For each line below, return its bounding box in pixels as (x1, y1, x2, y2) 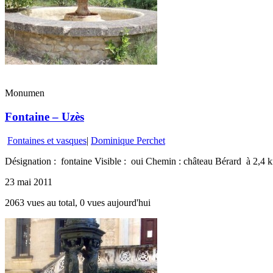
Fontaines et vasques (7, 135, 87, 146)
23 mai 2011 (5, 176, 52, 187)
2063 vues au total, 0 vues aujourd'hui (5, 197, 151, 208)
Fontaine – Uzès (5, 110, 84, 123)
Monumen (5, 88, 44, 99)
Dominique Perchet (91, 135, 165, 146)
